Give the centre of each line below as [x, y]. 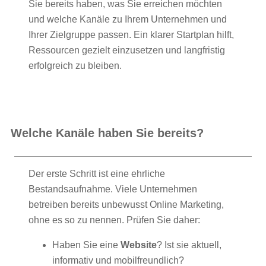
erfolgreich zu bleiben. [75, 65]
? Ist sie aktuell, [189, 245]
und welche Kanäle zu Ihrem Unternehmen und [128, 19]
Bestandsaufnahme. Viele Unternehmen [113, 189]
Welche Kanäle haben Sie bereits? [107, 133]
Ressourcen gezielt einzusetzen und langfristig [127, 50]
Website [139, 245]
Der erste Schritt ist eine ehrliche [97, 174]
